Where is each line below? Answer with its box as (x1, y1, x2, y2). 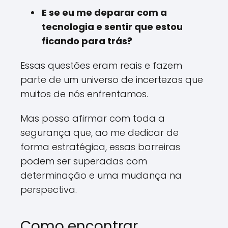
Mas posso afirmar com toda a (20, 112, 165, 125)
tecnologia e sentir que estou (42, 20, 183, 33)
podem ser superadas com (20, 155, 147, 167)
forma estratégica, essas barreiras (20, 140, 180, 153)
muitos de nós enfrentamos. (20, 88, 148, 100)
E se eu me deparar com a (42, 6, 167, 19)
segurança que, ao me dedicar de (20, 126, 179, 139)
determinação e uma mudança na (20, 169, 182, 182)
